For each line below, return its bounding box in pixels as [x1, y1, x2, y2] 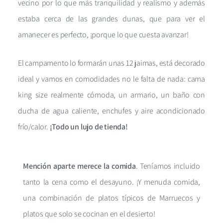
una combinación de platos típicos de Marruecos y [23, 192, 200, 203]
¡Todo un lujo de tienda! [49, 121, 128, 132]
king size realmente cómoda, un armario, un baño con [18, 89, 205, 100]
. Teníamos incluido [135, 160, 200, 171]
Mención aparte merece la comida [23, 160, 136, 171]
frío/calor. [18, 121, 50, 132]
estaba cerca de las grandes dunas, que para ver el [18, 13, 205, 24]
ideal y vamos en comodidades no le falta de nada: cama [18, 73, 205, 84]
